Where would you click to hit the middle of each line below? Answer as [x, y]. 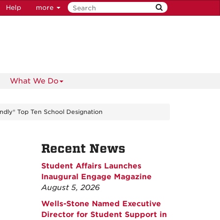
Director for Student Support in [104, 215]
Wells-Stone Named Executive [101, 204]
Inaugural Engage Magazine [96, 177]
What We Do [34, 81]
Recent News [83, 149]
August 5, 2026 [70, 188]
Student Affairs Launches [91, 166]
